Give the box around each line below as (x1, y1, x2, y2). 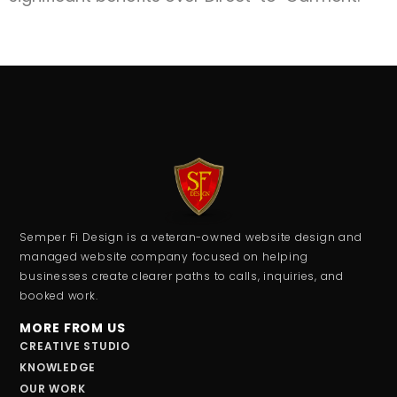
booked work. (19, 287, 98, 303)
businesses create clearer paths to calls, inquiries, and (19, 268, 344, 284)
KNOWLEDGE (19, 359, 97, 375)
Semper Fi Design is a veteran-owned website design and (19, 229, 362, 245)
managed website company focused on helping (19, 248, 308, 264)
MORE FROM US (19, 318, 126, 337)
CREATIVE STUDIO (19, 338, 130, 354)
